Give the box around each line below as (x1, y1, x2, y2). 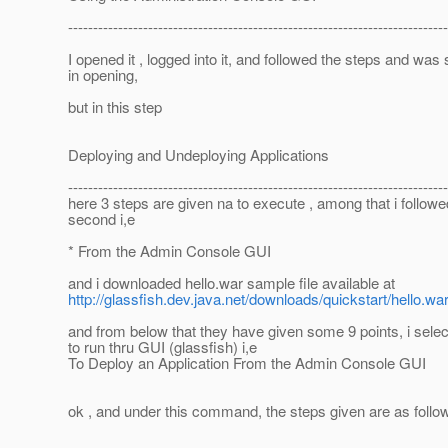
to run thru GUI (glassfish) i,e (60, 336, 257, 358)
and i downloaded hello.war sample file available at (60, 272, 395, 294)
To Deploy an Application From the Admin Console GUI (60, 352, 426, 374)
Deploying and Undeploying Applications (60, 144, 329, 166)
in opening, (60, 64, 138, 86)
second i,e (60, 208, 135, 230)
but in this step (60, 96, 162, 118)
